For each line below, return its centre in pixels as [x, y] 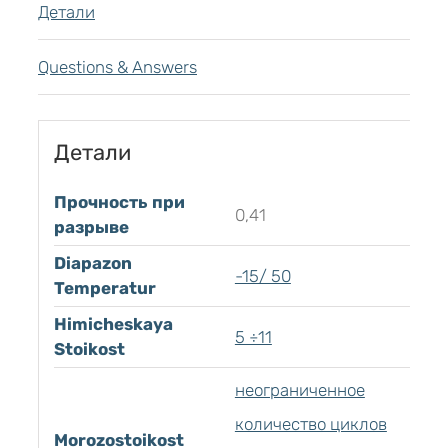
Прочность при [119, 202]
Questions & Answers [117, 67]
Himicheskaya [113, 324]
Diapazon [92, 263]
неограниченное [299, 390]
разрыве [91, 227]
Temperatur [104, 288]
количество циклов [310, 424]
